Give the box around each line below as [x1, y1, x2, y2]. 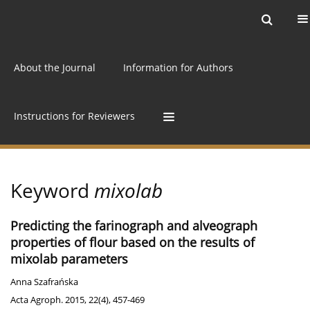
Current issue [31, 12, 94, 26]
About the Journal [14, 60, 95, 74]
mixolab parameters [10, 250, 128, 268]
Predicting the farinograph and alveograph [10, 217, 257, 235]
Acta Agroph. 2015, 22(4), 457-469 [10, 293, 145, 307]
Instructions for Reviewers [14, 109, 135, 122]
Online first [184, 12, 236, 26]
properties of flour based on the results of [10, 234, 255, 251]
